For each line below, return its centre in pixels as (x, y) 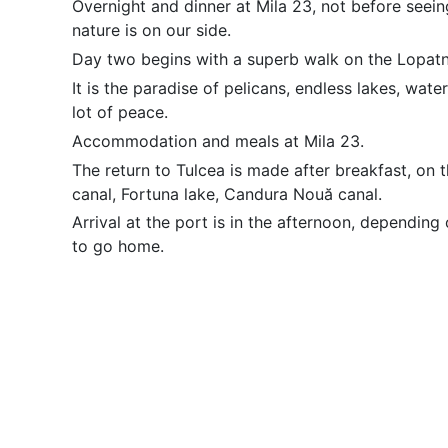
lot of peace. (120, 111)
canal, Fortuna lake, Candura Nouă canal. (227, 193)
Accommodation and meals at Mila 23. (218, 140)
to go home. (118, 246)
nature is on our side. (151, 30)
